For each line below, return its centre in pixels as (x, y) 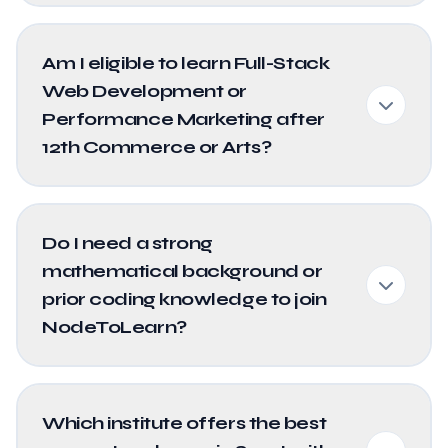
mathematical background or (182, 271)
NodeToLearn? (114, 327)
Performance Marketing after (183, 119)
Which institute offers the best (184, 423)
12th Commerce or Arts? (157, 147)
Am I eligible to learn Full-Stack (186, 63)
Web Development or (144, 91)
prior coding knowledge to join (184, 299)
